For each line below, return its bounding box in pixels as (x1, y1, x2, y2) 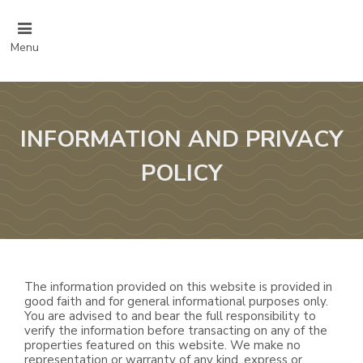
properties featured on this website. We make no (24, 337, 301, 353)
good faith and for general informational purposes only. (24, 293, 328, 310)
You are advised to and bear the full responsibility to (24, 308, 316, 324)
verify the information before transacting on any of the (24, 322, 327, 339)
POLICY (141, 158, 222, 189)
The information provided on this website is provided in (24, 279, 332, 295)
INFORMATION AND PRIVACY (20, 124, 343, 155)
